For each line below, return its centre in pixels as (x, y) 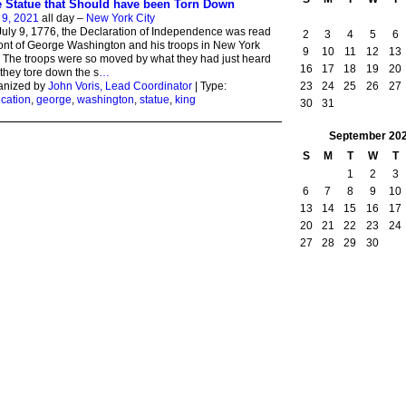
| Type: (209, 86)
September (357, 136)
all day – (62, 18)
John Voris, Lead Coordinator (120, 86)
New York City (120, 18)
